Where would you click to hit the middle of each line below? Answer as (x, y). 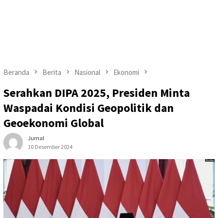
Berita (52, 72)
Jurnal (36, 138)
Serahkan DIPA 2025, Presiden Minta (97, 93)
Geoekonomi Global (54, 123)
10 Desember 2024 (50, 147)
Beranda (16, 72)
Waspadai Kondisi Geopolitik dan (89, 108)
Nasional (87, 72)
